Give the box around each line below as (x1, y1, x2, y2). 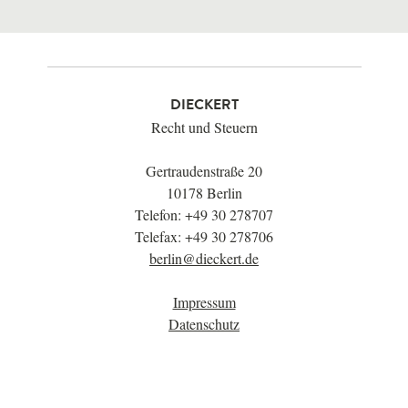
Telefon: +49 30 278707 (135, 205, 273, 224)
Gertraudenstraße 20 (146, 161, 262, 180)
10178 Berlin (166, 183, 242, 202)
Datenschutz (168, 314, 240, 333)
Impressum (172, 292, 236, 311)
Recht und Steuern (150, 117, 258, 137)
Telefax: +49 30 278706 (135, 227, 273, 246)
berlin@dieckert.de (149, 249, 259, 268)
